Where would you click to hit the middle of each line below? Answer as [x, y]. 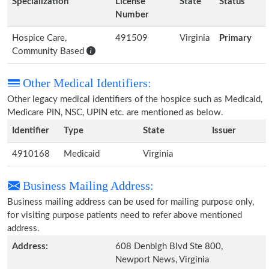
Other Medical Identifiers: [86, 83]
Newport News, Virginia [162, 260]
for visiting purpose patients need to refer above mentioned [125, 215]
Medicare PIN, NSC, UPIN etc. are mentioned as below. [115, 113]
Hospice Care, [39, 38]
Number [132, 15]
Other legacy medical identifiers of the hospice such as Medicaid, [135, 99]
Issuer [224, 131]
